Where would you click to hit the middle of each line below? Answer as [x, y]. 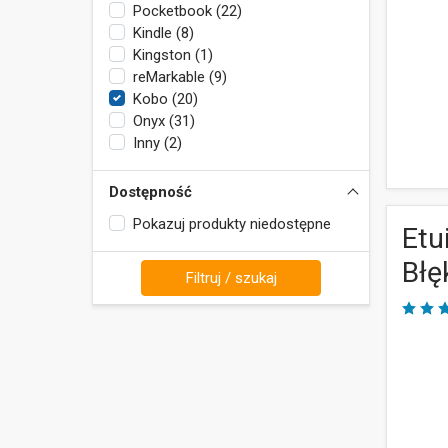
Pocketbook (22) [187, 11]
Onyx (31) [164, 121]
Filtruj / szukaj [231, 278]
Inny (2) [157, 143]
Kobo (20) [165, 99]
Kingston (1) [173, 55]
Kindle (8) [163, 33]
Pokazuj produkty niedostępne [232, 224]
